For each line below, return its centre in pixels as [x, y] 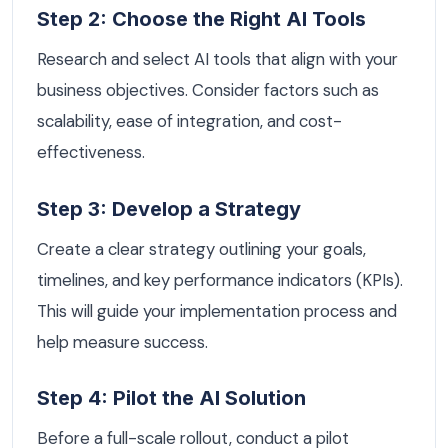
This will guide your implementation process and [217, 310]
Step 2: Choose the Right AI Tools [201, 19]
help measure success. [122, 341]
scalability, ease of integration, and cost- [189, 120]
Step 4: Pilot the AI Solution [171, 398]
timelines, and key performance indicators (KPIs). [220, 279]
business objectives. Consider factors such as [208, 89]
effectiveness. [91, 151]
